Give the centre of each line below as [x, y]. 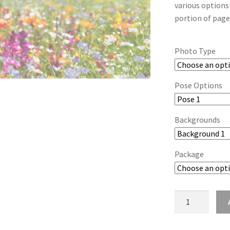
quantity [189, 209]
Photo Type [195, 51]
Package [189, 154]
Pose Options [198, 85]
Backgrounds [197, 120]
